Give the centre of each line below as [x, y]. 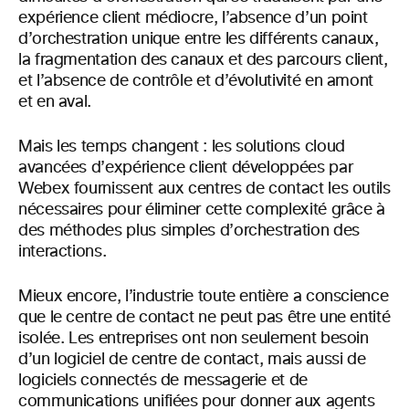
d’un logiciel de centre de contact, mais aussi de [192, 359]
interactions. [63, 252]
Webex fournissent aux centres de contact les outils [204, 189]
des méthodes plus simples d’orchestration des [189, 231]
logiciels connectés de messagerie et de [163, 380]
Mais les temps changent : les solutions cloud [182, 147]
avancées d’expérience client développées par [186, 168]
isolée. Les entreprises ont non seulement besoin [194, 338]
